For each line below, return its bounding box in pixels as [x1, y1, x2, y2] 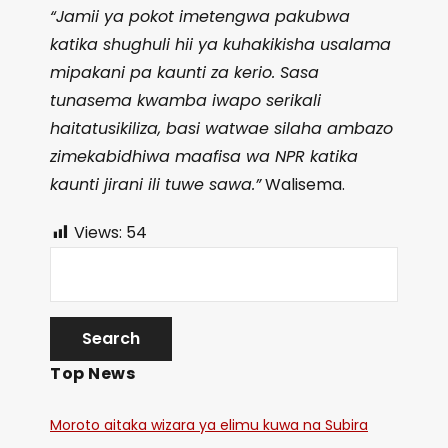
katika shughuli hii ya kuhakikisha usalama [50, 33, 391, 56]
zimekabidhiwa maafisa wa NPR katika [50, 145, 358, 168]
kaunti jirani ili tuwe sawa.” [50, 173, 261, 196]
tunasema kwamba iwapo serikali [50, 89, 321, 112]
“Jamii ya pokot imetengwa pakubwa [50, 5, 350, 28]
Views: [74, 221, 122, 244]
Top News [50, 362, 135, 386]
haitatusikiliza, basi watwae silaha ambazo [50, 117, 393, 140]
